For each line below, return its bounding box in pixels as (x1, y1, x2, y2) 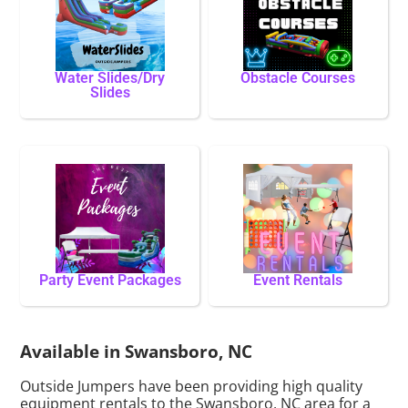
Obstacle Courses (240, 68, 356, 87)
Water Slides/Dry (55, 68, 166, 87)
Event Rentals (253, 270, 343, 289)
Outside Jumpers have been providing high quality (20, 376, 363, 397)
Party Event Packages (38, 270, 181, 289)
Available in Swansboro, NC (20, 339, 253, 362)
